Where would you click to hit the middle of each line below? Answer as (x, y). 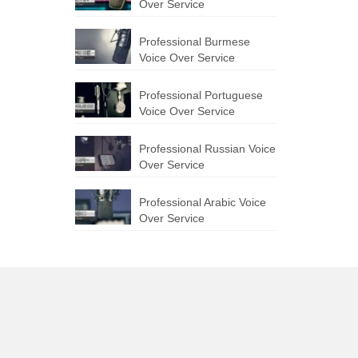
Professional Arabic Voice (202, 202)
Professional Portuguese (201, 95)
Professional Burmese (194, 42)
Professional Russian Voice (207, 149)
